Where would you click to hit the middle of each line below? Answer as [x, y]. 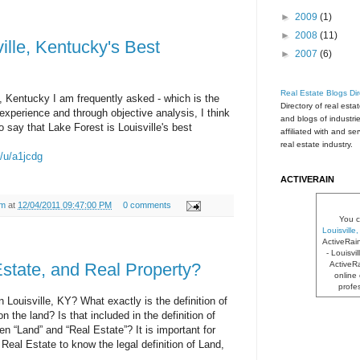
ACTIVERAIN [307, 180]
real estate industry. [317, 145]
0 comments [147, 205]
